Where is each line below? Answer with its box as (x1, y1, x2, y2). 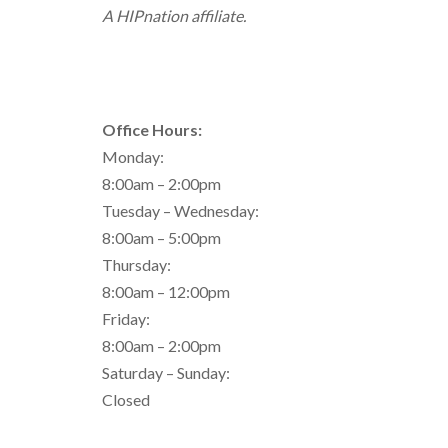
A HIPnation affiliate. (102, 6, 246, 25)
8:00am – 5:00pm (102, 228, 221, 247)
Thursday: (102, 255, 171, 274)
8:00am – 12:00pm (102, 282, 230, 301)
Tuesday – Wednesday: (102, 201, 259, 220)
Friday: (102, 309, 150, 328)
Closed (102, 390, 150, 409)
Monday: (102, 147, 164, 166)
